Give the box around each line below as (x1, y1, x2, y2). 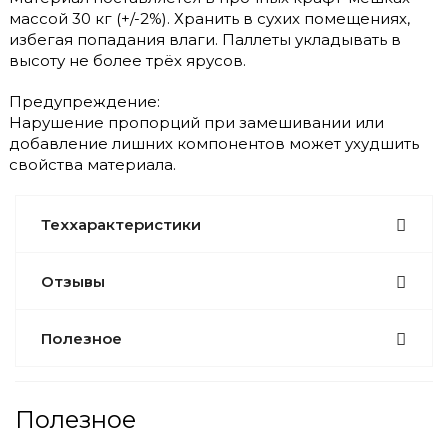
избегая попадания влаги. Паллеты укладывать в (9, 29, 401, 49)
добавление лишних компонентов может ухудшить (9, 133, 419, 153)
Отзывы (41, 271, 105, 291)
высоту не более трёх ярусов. (9, 50, 246, 70)
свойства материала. (9, 154, 176, 174)
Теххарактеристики (41, 214, 201, 234)
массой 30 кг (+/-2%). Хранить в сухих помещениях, (9, 8, 410, 28)
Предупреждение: (9, 91, 160, 111)
